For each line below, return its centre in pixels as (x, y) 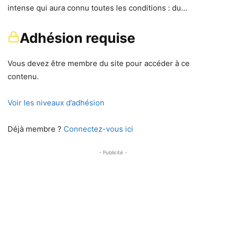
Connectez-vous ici (98, 129)
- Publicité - (113, 152)
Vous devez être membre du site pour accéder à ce (99, 63)
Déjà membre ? (36, 129)
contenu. (23, 76)
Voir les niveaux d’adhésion (56, 102)
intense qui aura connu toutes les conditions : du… (97, 8)
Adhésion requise (77, 38)
